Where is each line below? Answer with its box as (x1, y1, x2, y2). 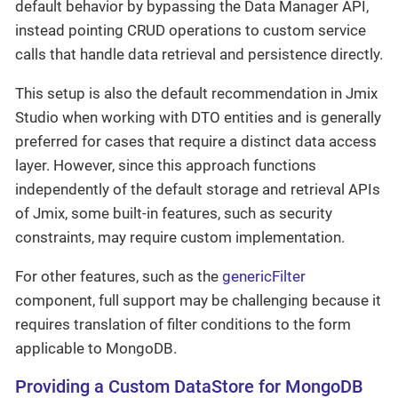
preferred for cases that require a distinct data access (15, 132, 377, 151)
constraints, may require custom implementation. (15, 228, 345, 247)
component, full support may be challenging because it (15, 291, 381, 310)
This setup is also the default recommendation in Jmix (15, 84, 378, 103)
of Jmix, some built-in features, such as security (15, 204, 332, 223)
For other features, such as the (15, 267, 222, 286)
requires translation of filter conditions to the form (15, 315, 351, 334)
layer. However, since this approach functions (15, 156, 316, 175)
